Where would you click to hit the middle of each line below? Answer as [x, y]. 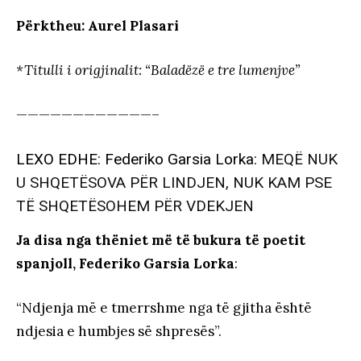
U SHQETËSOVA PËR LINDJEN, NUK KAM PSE [174, 183]
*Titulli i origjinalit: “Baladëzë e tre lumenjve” [158, 71]
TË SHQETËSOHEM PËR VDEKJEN [135, 206]
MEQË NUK [299, 160]
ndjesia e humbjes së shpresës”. [119, 332]
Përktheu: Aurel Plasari [98, 26]
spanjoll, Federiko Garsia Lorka [125, 264]
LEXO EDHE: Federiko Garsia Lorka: [139, 160]
